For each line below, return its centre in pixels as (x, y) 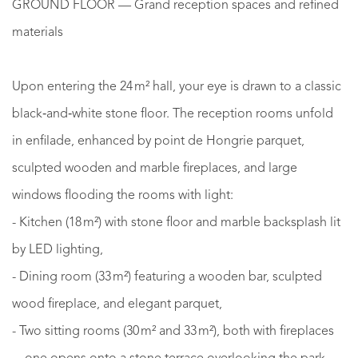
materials (38, 32)
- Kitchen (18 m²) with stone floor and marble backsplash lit (176, 223)
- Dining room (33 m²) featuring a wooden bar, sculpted (167, 277)
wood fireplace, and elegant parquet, (117, 304)
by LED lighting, (58, 250)
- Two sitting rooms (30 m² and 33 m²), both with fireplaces (173, 331)
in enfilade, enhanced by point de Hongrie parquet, (158, 141)
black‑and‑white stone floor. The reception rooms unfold (173, 114)
